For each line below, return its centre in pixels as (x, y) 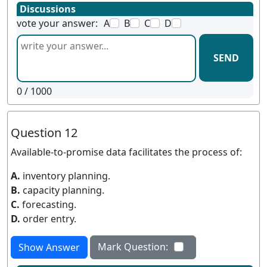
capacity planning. (63, 190)
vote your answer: (57, 23)
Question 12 (44, 133)
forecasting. (49, 204)
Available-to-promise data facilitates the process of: (126, 152)
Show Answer (49, 247)
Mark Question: (133, 247)
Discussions (48, 9)
